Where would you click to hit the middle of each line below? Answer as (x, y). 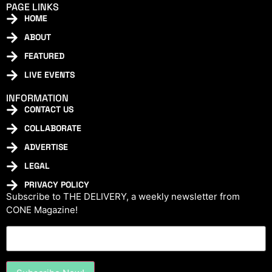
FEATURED (44, 56)
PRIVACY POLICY (57, 185)
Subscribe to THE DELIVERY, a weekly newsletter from (123, 197)
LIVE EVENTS (49, 75)
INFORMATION (37, 98)
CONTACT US (49, 110)
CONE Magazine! (42, 210)
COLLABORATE (53, 128)
